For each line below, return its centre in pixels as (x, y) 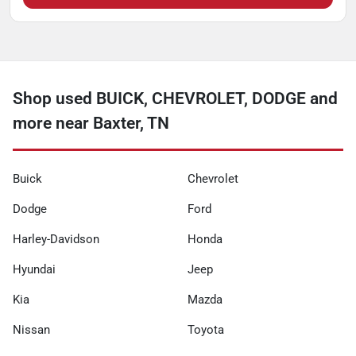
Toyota (206, 329)
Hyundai (34, 269)
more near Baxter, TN (91, 123)
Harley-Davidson (56, 239)
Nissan (31, 329)
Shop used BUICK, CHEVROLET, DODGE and (175, 98)
